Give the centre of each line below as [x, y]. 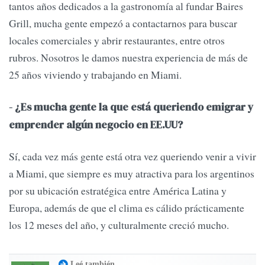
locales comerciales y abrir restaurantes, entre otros [117, 41]
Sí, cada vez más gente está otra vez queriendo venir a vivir [132, 156]
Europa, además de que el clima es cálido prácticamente [127, 208]
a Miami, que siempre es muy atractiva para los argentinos [132, 174]
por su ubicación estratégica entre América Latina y [118, 191]
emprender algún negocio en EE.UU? [96, 125]
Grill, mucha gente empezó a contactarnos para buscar [123, 23]
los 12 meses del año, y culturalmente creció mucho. [119, 225]
